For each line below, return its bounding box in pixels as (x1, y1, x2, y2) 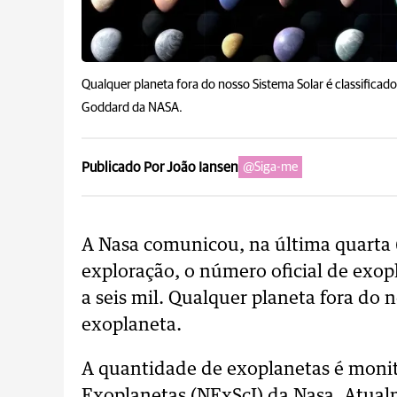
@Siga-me (243, 160, 298, 174)
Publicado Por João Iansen (82, 160, 238, 175)
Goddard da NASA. (82, 101, 183, 114)
